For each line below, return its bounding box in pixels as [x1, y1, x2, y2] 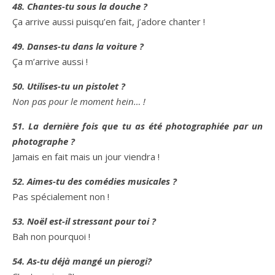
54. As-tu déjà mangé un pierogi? [12, 255, 152, 267]
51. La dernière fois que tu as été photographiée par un [12, 120, 263, 132]
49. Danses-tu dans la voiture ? [12, 40, 144, 52]
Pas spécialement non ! [12, 190, 109, 203]
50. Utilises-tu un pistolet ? [12, 80, 125, 92]
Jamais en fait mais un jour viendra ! [12, 150, 160, 163]
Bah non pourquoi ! [12, 230, 90, 242]
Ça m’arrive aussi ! [12, 55, 88, 68]
